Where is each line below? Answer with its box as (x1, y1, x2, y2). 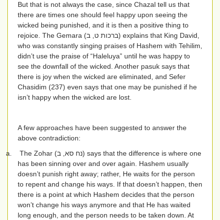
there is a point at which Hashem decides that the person (18, 191, 194, 199)
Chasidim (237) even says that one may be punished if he (18, 83, 197, 91)
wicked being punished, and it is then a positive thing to (18, 21, 189, 29)
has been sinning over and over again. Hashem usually (18, 160, 189, 168)
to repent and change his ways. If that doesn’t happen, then (18, 180, 202, 189)
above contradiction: (18, 134, 81, 142)
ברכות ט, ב (86, 31, 118, 40)
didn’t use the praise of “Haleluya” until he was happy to (18, 52, 190, 60)
